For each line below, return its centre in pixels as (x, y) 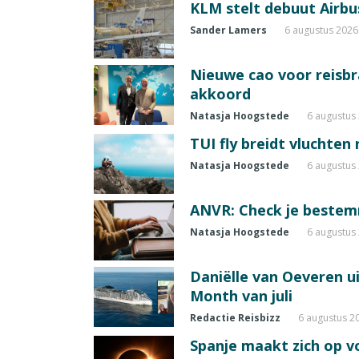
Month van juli (241, 296)
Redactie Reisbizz (235, 318)
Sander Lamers (228, 30)
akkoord (220, 94)
